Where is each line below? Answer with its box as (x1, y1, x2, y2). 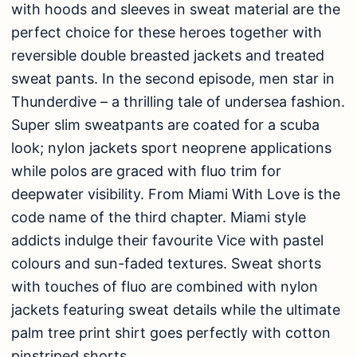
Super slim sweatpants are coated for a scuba (11, 116, 320, 133)
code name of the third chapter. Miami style (11, 208, 306, 226)
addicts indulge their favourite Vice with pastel (11, 231, 324, 249)
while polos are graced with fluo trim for (11, 162, 281, 179)
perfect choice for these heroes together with (11, 23, 322, 41)
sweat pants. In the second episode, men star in (11, 69, 335, 87)
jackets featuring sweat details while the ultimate (11, 300, 340, 318)
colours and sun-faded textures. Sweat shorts (11, 254, 321, 272)
